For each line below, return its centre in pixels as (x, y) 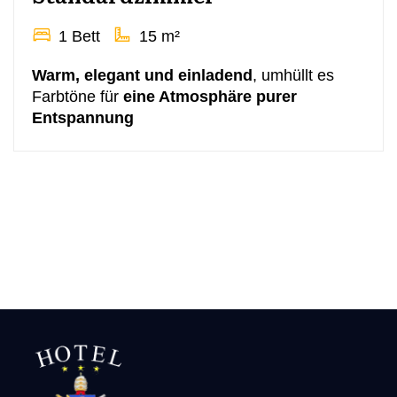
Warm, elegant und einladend (142, 76)
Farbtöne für (78, 97)
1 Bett (77, 37)
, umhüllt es (293, 76)
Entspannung (83, 118)
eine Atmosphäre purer (210, 97)
